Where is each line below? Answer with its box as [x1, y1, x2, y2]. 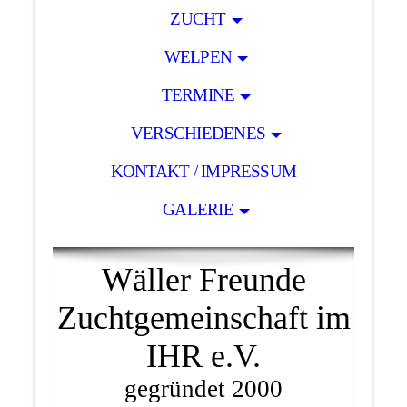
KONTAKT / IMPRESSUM [110, 162, 297, 182]
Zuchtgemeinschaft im [56, 299, 351, 336]
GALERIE [163, 200, 233, 220]
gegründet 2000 [124, 374, 283, 402]
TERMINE [161, 85, 235, 105]
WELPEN [164, 47, 233, 67]
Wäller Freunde [101, 261, 306, 298]
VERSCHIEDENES [130, 124, 266, 144]
